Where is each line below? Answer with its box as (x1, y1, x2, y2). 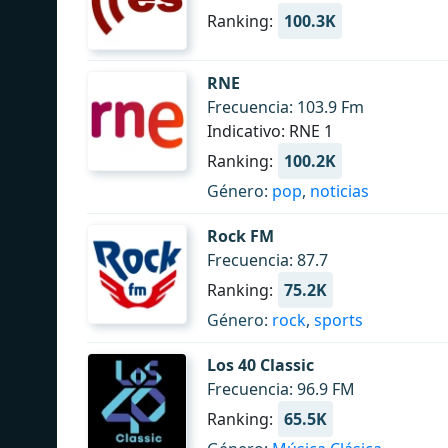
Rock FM (207, 225, 274, 247)
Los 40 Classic (207, 354, 314, 376)
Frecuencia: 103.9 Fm (207, 96, 364, 118)
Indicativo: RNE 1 (207, 120, 333, 142)
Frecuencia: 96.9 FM (207, 378, 355, 400)
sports (314, 309, 363, 331)
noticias (310, 180, 369, 202)
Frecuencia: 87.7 (207, 249, 328, 271)
